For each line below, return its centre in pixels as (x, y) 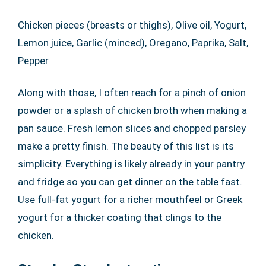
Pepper (33, 61)
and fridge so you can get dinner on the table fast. (130, 182)
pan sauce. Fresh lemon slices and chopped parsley (132, 128)
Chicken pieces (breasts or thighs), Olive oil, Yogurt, (132, 25)
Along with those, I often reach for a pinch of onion (132, 93)
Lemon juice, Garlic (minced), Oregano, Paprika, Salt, (133, 43)
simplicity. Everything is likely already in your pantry (131, 164)
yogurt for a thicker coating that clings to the (120, 217)
